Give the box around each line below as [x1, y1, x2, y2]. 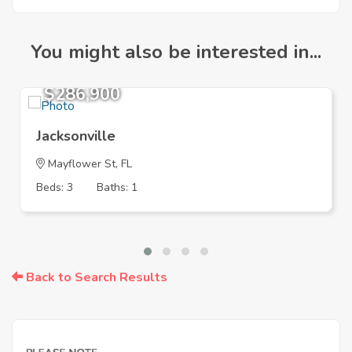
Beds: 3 [36, 180, 73, 196]
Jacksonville [36, 126, 115, 146]
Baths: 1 [97, 180, 137, 196]
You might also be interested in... [31, 39, 321, 65]
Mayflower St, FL [45, 156, 132, 172]
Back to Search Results [23, 269, 167, 287]
